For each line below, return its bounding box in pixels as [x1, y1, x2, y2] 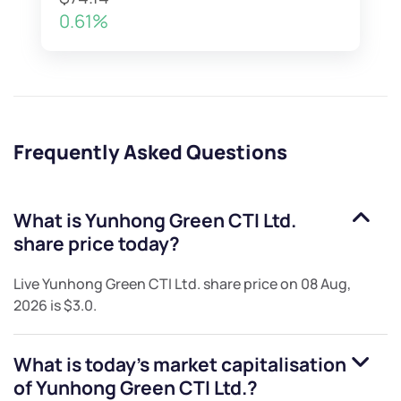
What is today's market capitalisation [13, 352, 346, 378]
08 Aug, [301, 274, 351, 294]
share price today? [13, 231, 180, 257]
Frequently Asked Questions [13, 139, 287, 166]
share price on [200, 274, 301, 294]
